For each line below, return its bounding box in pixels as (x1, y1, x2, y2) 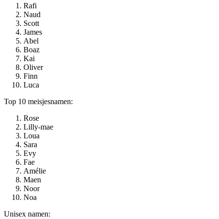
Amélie (23, 167, 46, 175)
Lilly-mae (23, 123, 53, 131)
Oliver (23, 63, 43, 72)
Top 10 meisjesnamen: (4, 97, 73, 106)
